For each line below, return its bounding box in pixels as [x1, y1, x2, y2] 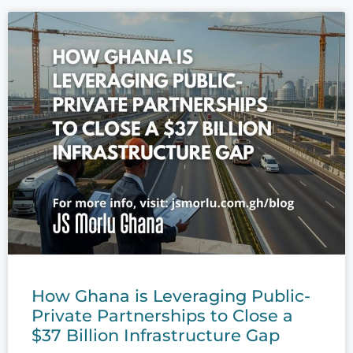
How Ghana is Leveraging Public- [32, 286, 310, 307]
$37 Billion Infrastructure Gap [32, 325, 280, 346]
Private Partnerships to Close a [32, 306, 293, 326]
